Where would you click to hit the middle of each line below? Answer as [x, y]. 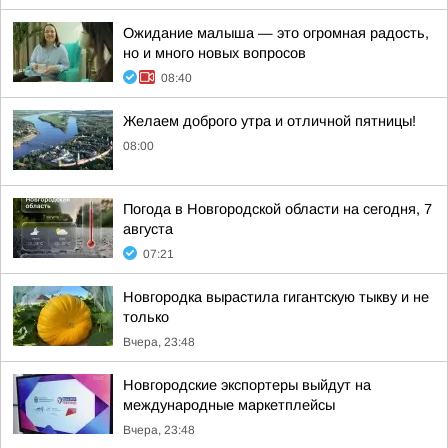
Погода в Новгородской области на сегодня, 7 [277, 209]
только [146, 317]
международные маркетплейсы [229, 405]
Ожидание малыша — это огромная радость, [276, 33]
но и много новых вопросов [214, 53]
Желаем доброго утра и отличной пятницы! [269, 121]
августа [148, 229]
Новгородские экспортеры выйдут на [247, 385]
